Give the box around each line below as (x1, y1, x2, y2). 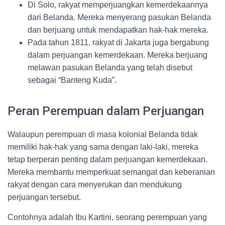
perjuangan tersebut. (8, 193, 81, 201)
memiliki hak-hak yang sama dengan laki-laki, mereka (8, 143, 198, 151)
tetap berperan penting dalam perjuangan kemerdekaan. (8, 155, 207, 164)
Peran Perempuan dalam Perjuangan (8, 104, 204, 118)
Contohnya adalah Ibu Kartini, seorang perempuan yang (8, 213, 207, 221)
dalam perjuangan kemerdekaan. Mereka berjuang (28, 51, 207, 59)
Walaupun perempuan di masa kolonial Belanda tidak (8, 130, 198, 139)
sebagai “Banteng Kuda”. (28, 76, 117, 84)
